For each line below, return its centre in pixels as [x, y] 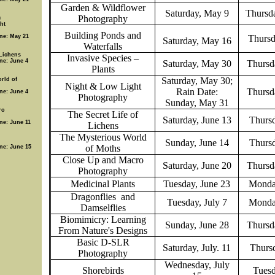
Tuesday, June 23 [197, 184]
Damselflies [103, 208]
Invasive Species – [103, 58]
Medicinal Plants [103, 184]
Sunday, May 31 [197, 103]
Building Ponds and [103, 35]
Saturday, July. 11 [197, 248]
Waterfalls [103, 46]
